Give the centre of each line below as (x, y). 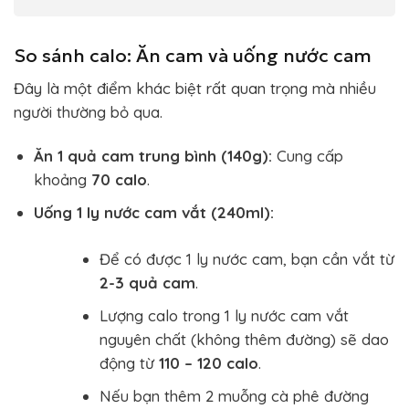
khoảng (62, 179)
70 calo (119, 179)
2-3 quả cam (148, 282)
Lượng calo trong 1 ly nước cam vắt (225, 315)
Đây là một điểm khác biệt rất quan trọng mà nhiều (195, 88)
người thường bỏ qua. (88, 111)
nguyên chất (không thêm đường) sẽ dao (245, 339)
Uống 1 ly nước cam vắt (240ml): (153, 212)
